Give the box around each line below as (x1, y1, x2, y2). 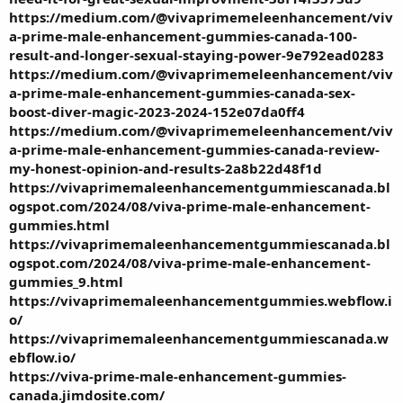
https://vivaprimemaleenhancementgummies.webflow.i (9, 291, 392, 309)
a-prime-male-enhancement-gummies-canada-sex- (9, 83, 355, 102)
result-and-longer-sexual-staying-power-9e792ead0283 (9, 45, 384, 64)
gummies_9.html (9, 272, 123, 291)
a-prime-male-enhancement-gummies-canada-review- (9, 139, 380, 158)
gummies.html (9, 215, 110, 234)
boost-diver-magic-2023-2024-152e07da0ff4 (9, 102, 305, 121)
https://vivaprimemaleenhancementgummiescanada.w (9, 328, 389, 347)
